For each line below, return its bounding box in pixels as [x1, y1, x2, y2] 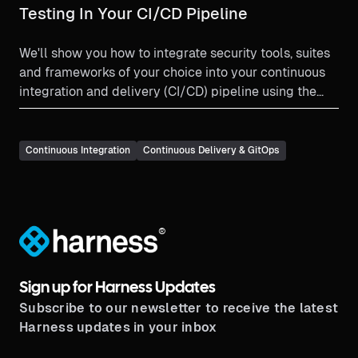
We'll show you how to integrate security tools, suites [19, 46, 330, 62]
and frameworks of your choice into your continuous [19, 65, 325, 81]
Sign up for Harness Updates [19, 280, 216, 296]
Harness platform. [19, 103, 124, 119]
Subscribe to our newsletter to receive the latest [19, 300, 338, 316]
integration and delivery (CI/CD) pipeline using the [19, 84, 316, 100]
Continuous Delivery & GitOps [143, 145, 280, 157]
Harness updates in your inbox [19, 319, 217, 335]
